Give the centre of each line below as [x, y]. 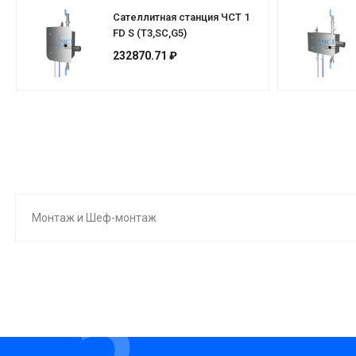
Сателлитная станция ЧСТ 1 [181, 17]
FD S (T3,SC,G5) [150, 33]
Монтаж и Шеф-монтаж [94, 217]
